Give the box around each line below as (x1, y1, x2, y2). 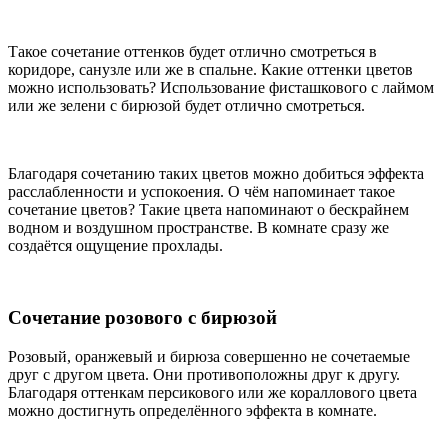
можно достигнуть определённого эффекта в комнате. (8, 402, 377, 420)
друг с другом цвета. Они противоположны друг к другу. (8, 366, 400, 384)
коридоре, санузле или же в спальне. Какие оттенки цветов (8, 60, 413, 78)
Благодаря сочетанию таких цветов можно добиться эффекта (8, 164, 424, 182)
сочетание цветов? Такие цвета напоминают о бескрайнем (8, 200, 409, 218)
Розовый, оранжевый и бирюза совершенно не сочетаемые (8, 348, 410, 366)
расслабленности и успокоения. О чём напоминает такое (8, 182, 395, 200)
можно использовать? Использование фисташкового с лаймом (8, 78, 434, 96)
